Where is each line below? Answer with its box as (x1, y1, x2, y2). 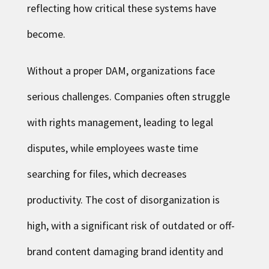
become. (26, 27, 65, 41)
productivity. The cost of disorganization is (26, 193, 220, 207)
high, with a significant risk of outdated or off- (26, 219, 235, 232)
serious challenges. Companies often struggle (26, 89, 230, 103)
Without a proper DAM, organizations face (26, 64, 215, 77)
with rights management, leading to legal (26, 115, 213, 129)
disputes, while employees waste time (26, 141, 198, 155)
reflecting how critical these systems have (26, 1, 216, 15)
